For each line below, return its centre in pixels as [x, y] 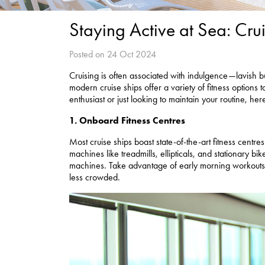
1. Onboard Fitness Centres [127, 121]
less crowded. [95, 177]
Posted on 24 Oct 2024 [113, 54]
